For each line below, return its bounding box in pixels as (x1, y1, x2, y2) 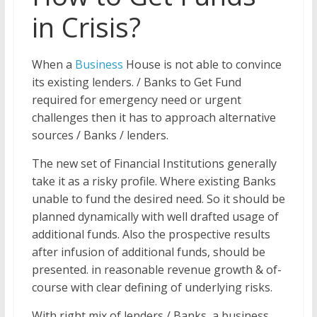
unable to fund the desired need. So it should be (31, 191, 285, 207)
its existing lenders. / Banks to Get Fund (31, 74, 241, 90)
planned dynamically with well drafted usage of (31, 209, 279, 224)
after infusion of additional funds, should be (31, 244, 265, 260)
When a (31, 57, 75, 72)
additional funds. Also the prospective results (31, 226, 270, 242)
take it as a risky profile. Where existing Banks (31, 173, 276, 189)
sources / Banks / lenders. (31, 127, 168, 143)
